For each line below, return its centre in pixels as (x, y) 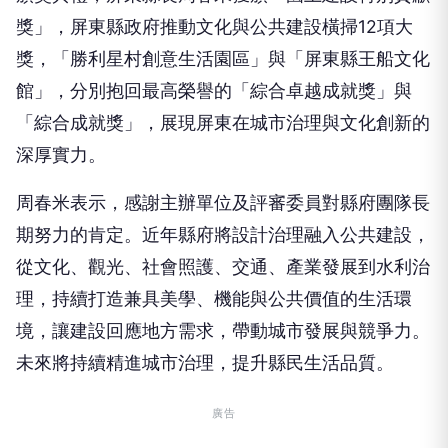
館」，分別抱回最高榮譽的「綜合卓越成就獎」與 (214, 90)
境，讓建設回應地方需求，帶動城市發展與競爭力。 (223, 330)
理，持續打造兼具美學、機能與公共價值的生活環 (214, 298)
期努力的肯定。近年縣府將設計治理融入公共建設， (223, 234)
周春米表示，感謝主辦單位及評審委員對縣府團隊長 (223, 202)
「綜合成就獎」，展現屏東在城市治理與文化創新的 (223, 122)
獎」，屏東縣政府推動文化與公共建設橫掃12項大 (214, 26)
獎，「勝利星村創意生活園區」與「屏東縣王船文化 (223, 58)
